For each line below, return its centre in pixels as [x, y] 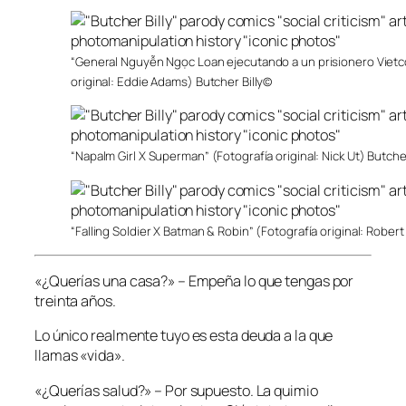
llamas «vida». [80, 356]
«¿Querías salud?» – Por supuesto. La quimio [176, 390]
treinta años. [75, 301]
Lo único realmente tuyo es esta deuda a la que [184, 336]
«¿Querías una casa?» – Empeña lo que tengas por [194, 281]
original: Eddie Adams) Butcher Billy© [172, 82]
